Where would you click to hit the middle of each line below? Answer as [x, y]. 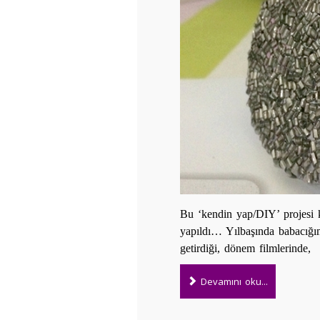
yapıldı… [203, 231]
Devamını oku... [232, 281]
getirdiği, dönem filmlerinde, [245, 249]
